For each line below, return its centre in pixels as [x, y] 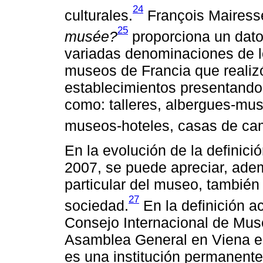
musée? [91, 36]
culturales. [99, 15]
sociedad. [97, 206]
